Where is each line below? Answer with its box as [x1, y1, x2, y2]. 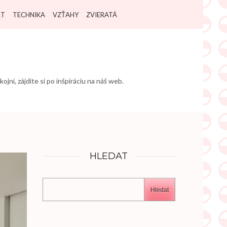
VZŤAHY [53, 11, 79, 19]
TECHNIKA [13, 11, 45, 19]
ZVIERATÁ [86, 11, 117, 19]
